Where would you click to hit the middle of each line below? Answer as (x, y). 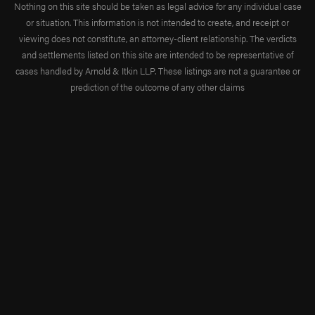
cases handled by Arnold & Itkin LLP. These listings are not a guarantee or (157, 70)
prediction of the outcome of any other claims (157, 86)
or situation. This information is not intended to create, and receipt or (157, 22)
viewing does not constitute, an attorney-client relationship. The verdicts (157, 38)
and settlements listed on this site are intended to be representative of (157, 54)
